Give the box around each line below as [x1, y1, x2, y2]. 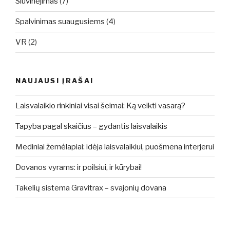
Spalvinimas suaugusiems [15, 17, 105, 27]
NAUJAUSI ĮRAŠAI [15, 76, 94, 85]
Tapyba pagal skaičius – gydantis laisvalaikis [15, 121, 167, 131]
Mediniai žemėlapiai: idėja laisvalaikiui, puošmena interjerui [15, 142, 214, 151]
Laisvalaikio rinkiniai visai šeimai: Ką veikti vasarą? [15, 101, 185, 110]
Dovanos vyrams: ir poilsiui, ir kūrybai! [15, 162, 142, 172]
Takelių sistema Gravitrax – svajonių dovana [15, 183, 166, 193]
